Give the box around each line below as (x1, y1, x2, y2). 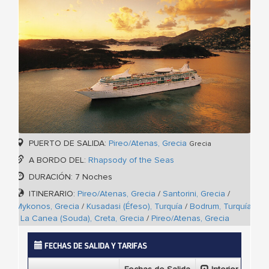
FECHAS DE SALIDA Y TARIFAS (43, 241, 147, 252)
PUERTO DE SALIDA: (26, 138, 109, 149)
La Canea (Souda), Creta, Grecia (20, 213, 144, 224)
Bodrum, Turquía (190, 201, 252, 212)
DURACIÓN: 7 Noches (26, 172, 112, 183)
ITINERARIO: (26, 189, 77, 199)
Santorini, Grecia (163, 189, 225, 199)
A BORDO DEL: (26, 155, 88, 166)
